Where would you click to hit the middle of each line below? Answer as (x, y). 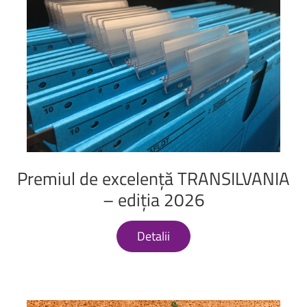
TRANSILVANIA (234, 178)
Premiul (46, 178)
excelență (138, 178)
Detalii (153, 236)
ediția (138, 199)
